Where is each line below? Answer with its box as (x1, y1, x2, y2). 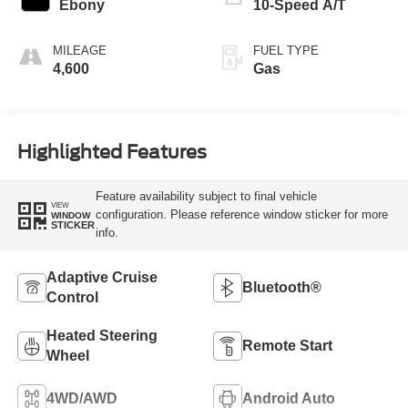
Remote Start (242, 337, 332, 353)
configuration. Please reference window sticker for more (95, 208, 388, 222)
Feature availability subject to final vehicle (95, 189, 317, 204)
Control (46, 289, 98, 305)
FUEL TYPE (253, 43, 319, 57)
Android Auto (242, 390, 335, 406)
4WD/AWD (46, 390, 117, 406)
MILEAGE (52, 43, 107, 57)
